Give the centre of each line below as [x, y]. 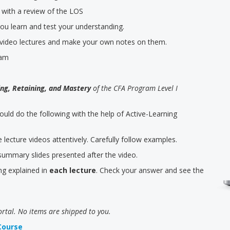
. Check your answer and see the [150, 170]
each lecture [72, 170]
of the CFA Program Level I [134, 88]
